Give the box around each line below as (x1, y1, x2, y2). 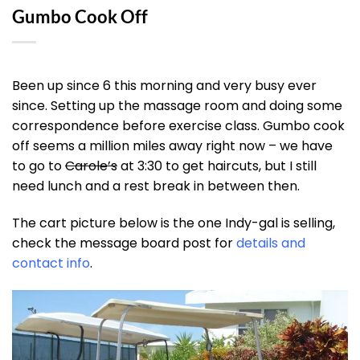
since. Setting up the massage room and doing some (12, 96, 342, 116)
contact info (12, 253, 90, 272)
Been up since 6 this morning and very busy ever (12, 76, 317, 96)
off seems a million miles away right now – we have (12, 137, 333, 156)
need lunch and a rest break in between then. (12, 177, 300, 196)
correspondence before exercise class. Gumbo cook (12, 117, 345, 136)
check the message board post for (12, 233, 236, 252)
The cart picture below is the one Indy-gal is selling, (12, 213, 335, 232)
